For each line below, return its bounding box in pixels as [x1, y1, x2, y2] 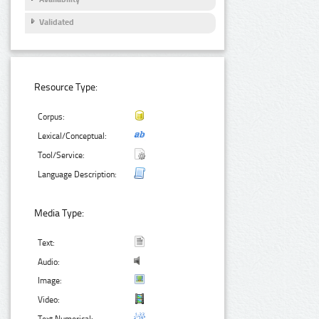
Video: [38, 295, 61, 305]
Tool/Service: [38, 150, 85, 160]
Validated [39, 17, 74, 28]
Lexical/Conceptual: [38, 130, 108, 141]
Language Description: [38, 169, 117, 179]
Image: [38, 276, 63, 286]
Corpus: [38, 111, 66, 122]
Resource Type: [34, 80, 98, 93]
